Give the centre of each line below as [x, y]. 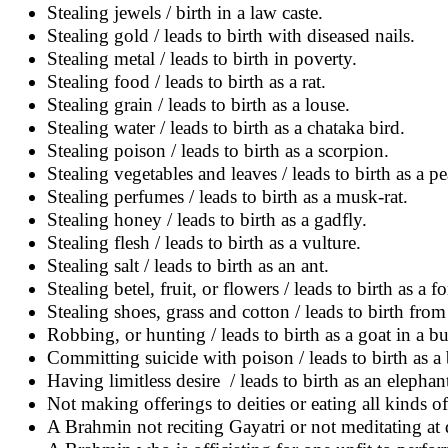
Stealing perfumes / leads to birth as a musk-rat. [227, 196]
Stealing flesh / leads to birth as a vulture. [204, 242]
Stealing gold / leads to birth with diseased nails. [231, 35]
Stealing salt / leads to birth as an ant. [188, 265]
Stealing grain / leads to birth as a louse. [198, 104]
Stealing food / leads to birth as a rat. [186, 81]
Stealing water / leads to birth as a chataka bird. [226, 127]
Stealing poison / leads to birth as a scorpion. [218, 150]
